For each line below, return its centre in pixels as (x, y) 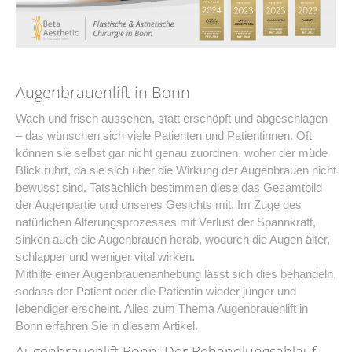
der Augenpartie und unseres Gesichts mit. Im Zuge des (159, 204)
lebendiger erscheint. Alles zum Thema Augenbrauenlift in (162, 308)
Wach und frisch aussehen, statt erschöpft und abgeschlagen (172, 118)
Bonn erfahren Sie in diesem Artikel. (107, 325)
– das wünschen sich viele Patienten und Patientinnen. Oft (164, 135)
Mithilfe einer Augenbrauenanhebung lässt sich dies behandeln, (176, 273)
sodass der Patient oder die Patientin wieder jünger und (156, 291)
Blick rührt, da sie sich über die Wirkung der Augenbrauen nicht (176, 170)
